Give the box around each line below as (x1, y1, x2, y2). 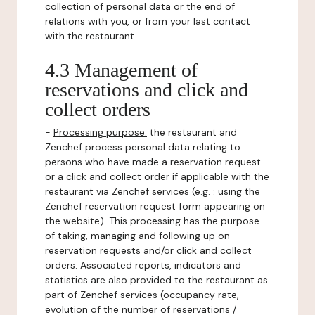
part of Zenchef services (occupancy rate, (45, 288, 239, 301)
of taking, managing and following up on (45, 229, 230, 242)
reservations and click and (45, 79, 248, 101)
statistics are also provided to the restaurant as (45, 274, 268, 286)
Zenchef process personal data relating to (45, 141, 240, 153)
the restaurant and (147, 126, 237, 139)
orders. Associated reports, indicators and (45, 259, 241, 271)
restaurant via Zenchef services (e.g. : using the (45, 185, 260, 198)
